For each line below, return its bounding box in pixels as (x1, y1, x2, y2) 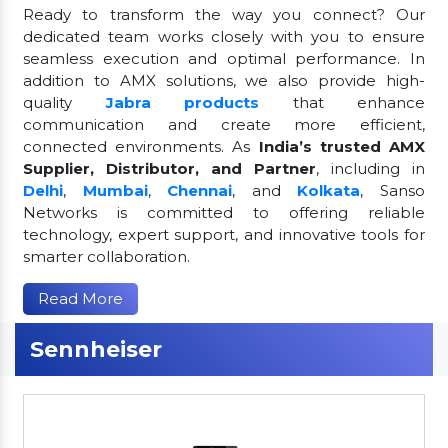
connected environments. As (23, 137, 259, 157)
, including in (316, 159, 425, 179)
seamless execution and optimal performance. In (23, 49, 425, 69)
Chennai (167, 181, 233, 201)
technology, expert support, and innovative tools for (23, 225, 425, 245)
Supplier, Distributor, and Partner (23, 159, 316, 179)
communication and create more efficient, (23, 115, 425, 135)
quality (23, 93, 106, 113)
